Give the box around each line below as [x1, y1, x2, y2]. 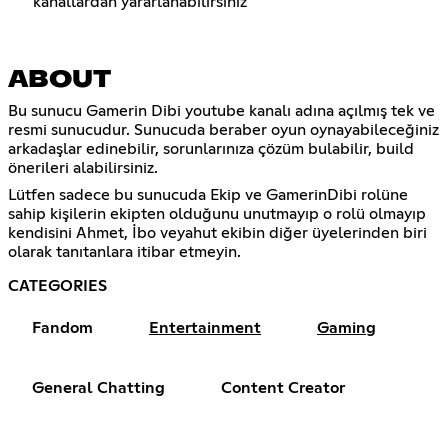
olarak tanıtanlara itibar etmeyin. [8, 244, 241, 261]
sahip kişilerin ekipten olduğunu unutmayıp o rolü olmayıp [8, 206, 426, 223]
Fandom [32, 320, 93, 337]
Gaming [317, 320, 376, 337]
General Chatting [32, 380, 165, 397]
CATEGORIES [8, 278, 107, 295]
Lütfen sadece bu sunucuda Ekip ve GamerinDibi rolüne [8, 187, 408, 204]
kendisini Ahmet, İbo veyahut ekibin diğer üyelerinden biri [8, 225, 427, 242]
